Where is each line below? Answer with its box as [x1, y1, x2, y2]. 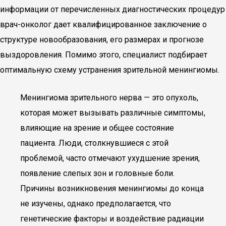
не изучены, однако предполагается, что [20, 199, 171, 208]
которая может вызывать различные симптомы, [20, 108, 205, 118]
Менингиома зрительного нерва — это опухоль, [20, 93, 198, 102]
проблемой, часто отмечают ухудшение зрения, [20, 153, 200, 163]
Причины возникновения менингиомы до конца [20, 184, 204, 193]
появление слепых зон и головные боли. [20, 168, 175, 178]
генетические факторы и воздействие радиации [20, 214, 204, 223]
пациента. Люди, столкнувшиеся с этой [20, 138, 168, 148]
